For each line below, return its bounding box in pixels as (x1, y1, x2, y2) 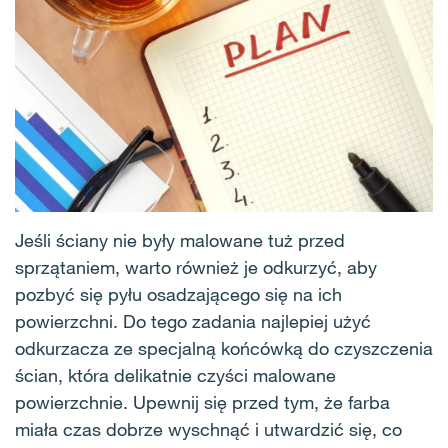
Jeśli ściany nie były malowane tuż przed (15, 228, 345, 251)
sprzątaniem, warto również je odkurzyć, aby (15, 255, 377, 278)
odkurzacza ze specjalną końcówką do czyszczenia (15, 336, 433, 359)
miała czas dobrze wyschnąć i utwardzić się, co (15, 417, 402, 440)
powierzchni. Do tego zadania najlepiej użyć (15, 309, 371, 332)
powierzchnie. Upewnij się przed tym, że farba (15, 390, 390, 413)
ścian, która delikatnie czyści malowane (15, 363, 336, 386)
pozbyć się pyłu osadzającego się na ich (15, 282, 342, 305)
